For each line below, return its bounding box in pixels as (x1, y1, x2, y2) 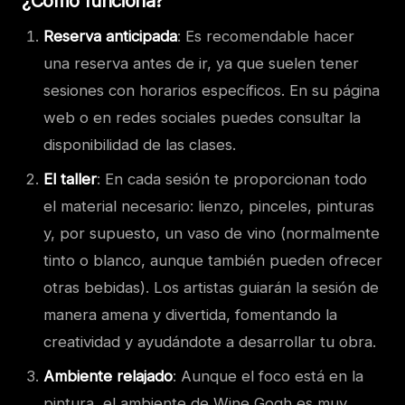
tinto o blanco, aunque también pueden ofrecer (43, 251, 382, 270)
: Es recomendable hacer (177, 27, 354, 46)
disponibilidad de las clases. (43, 136, 236, 155)
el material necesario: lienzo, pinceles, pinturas (43, 197, 374, 216)
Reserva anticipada (43, 27, 177, 46)
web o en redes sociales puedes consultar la (43, 108, 361, 127)
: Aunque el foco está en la (173, 367, 363, 386)
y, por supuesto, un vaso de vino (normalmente (43, 224, 380, 243)
